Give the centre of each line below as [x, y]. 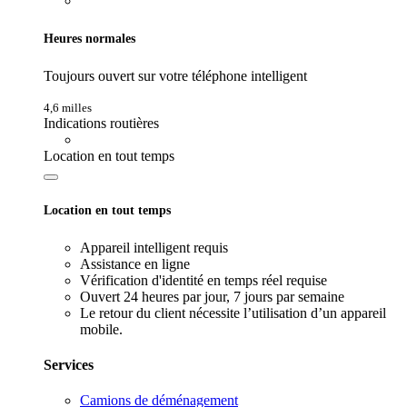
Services [69, 365]
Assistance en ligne [135, 263]
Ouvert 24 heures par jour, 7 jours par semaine [212, 296]
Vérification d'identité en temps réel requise [203, 280]
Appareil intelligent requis [154, 247]
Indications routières [101, 123]
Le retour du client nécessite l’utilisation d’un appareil [233, 313]
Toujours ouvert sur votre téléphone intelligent [175, 75]
